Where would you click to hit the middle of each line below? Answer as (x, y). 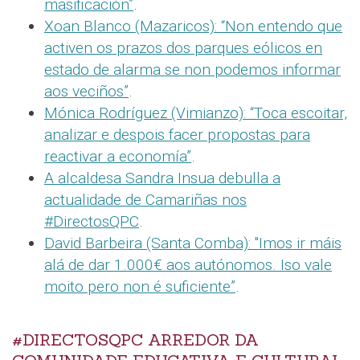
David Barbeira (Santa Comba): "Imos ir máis (193, 243)
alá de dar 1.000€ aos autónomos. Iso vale (188, 265)
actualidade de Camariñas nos (145, 200)
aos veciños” (86, 92)
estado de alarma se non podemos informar (192, 70)
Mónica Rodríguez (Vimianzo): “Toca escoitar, (196, 113)
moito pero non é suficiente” (140, 287)
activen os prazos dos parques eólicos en (183, 48)
